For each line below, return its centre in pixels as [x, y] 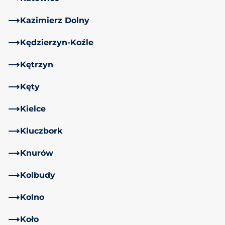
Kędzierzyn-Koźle [57, 42]
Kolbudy [38, 175]
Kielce [33, 108]
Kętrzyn [37, 64]
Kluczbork [41, 131]
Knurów [37, 153]
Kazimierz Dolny [55, 20]
